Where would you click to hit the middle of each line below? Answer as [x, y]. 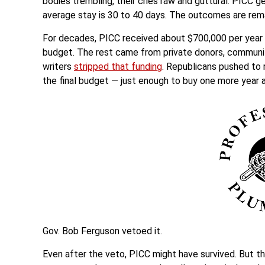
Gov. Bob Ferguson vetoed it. [102, 231]
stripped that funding [118, 66]
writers [58, 66]
